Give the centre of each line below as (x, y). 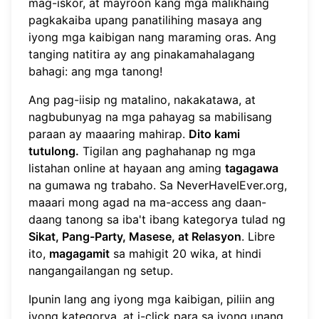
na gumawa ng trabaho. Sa (103, 185)
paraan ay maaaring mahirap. (109, 134)
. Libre (258, 237)
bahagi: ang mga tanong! (95, 72)
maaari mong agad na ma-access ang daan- (147, 203)
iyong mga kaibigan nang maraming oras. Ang (152, 37)
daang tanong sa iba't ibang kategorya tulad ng (157, 220)
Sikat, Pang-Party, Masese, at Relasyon (135, 237)
